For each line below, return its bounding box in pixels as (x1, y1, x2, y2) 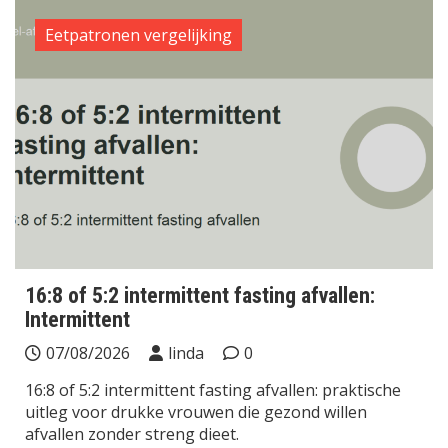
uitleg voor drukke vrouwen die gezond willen (25, 401, 367, 424)
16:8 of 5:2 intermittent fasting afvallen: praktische (25, 379, 401, 402)
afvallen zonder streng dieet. (25, 423, 239, 446)
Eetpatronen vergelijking (45, 24, 232, 46)
